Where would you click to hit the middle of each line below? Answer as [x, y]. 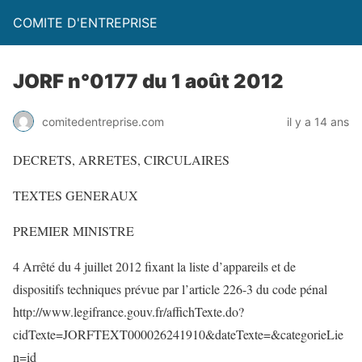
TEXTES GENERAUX [76, 195]
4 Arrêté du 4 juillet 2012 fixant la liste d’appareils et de [154, 266]
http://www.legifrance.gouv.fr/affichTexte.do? [128, 311]
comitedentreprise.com [103, 121]
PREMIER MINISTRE [74, 231]
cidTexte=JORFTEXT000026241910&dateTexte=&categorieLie [178, 334]
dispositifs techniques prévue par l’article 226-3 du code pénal [170, 289]
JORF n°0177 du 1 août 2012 [148, 81]
